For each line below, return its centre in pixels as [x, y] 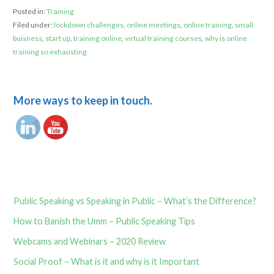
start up [57, 39]
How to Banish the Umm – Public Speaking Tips [105, 221]
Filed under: [33, 25]
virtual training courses [163, 39]
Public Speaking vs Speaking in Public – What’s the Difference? [135, 201]
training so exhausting [50, 52]
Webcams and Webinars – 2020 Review [90, 242]
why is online [226, 39]
